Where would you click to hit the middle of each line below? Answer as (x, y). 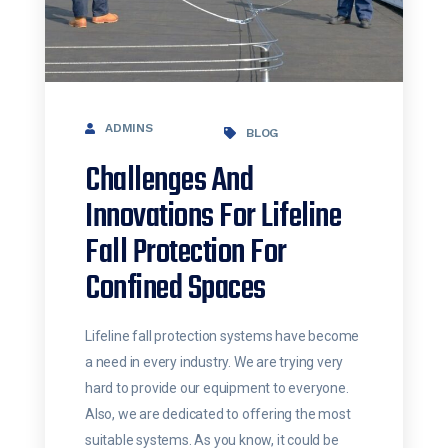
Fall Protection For (186, 254)
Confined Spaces (175, 290)
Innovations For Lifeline (213, 218)
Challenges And (169, 182)
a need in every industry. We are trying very (214, 362)
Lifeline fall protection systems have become (222, 336)
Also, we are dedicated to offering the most (218, 414)
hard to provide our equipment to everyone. (217, 388)
